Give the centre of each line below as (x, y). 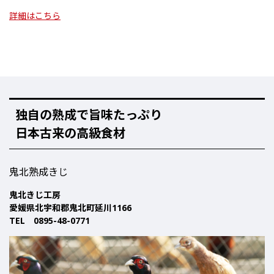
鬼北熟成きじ (39, 172)
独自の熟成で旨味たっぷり (89, 115)
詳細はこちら (35, 16)
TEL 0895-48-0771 (50, 221)
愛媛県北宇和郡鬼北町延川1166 (70, 208)
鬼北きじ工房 (35, 195)
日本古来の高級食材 (70, 133)
